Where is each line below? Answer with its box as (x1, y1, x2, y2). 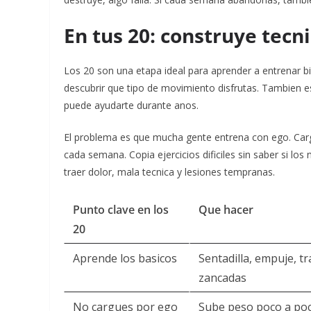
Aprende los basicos (73, 251, 177, 266)
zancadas (199, 270, 246, 285)
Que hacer (199, 202, 253, 217)
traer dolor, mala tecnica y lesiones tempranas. (64, 165, 275, 178)
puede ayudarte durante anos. (64, 99, 199, 112)
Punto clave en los (73, 202, 169, 217)
